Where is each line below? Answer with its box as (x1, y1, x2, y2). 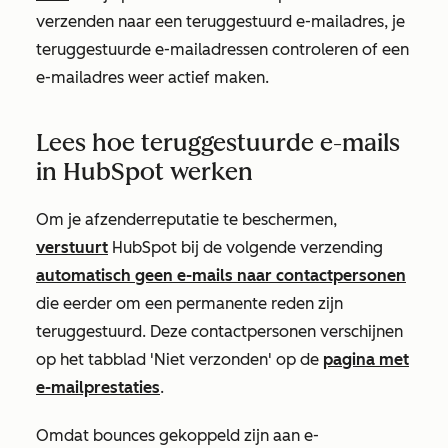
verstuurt (36, 238, 108, 257)
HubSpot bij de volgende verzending (108, 238, 383, 257)
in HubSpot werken (36, 157, 253, 186)
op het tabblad (36, 350, 150, 369)
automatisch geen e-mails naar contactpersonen (36, 266, 406, 285)
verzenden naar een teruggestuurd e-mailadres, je (36, 12, 405, 31)
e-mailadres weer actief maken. (36, 68, 269, 87)
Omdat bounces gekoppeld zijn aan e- (36, 426, 319, 445)
